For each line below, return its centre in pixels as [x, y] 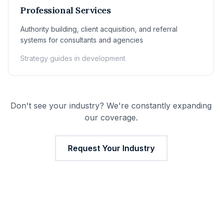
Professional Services [66, 10]
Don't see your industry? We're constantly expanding [111, 106]
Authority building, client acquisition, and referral [99, 29]
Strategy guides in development [73, 58]
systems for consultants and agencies [82, 40]
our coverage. [111, 117]
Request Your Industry [111, 148]
